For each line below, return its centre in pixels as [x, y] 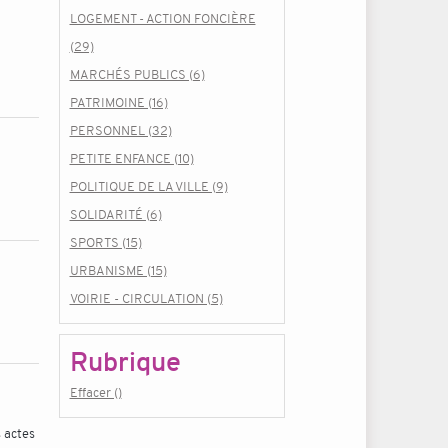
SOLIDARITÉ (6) [115, 214]
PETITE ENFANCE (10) [131, 158]
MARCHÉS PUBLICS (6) [137, 74]
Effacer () [95, 392]
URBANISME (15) [118, 270]
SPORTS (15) [105, 242]
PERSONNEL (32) [120, 130]
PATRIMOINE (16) [118, 102]
